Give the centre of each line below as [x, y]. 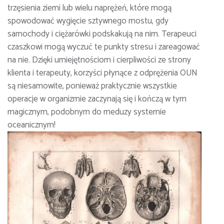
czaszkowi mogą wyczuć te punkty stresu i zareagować [104, 47]
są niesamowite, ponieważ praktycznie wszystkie [92, 86]
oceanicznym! [31, 125]
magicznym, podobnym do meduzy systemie [87, 112]
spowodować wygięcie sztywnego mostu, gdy [88, 21]
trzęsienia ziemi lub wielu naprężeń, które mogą [89, 8]
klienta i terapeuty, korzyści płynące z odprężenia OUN [102, 73]
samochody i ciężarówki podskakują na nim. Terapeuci [102, 34]
